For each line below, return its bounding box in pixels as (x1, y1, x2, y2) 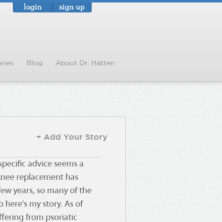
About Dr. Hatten (55, 59, 115, 67)
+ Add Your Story (36, 132, 108, 141)
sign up (59, 1, 85, 12)
